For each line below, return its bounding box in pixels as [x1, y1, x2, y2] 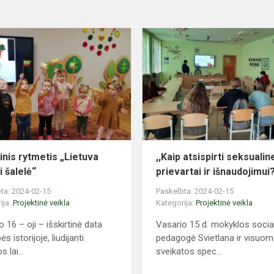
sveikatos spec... [156, 246, 223, 257]
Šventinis [130, 28, 171, 40]
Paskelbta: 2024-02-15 [156, 187, 234, 196]
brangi [130, 72, 157, 84]
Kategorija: [156, 198, 196, 208]
